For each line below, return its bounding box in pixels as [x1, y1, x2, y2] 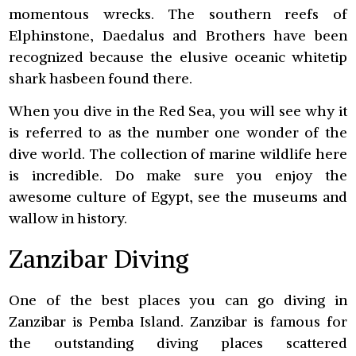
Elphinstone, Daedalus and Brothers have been [9, 25, 347, 44]
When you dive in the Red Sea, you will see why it [9, 102, 347, 121]
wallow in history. [9, 209, 128, 228]
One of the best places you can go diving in [9, 290, 347, 309]
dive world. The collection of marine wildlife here [9, 145, 347, 164]
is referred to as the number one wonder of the [9, 123, 347, 142]
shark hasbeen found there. [9, 68, 193, 87]
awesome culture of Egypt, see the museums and [9, 188, 347, 207]
